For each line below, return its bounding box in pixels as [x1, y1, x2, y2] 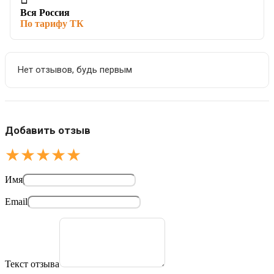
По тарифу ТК [20, 18, 84, 29]
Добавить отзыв [5, 124, 91, 137]
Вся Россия [20, 7, 70, 18]
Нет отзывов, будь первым [18, 64, 132, 76]
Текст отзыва [5, 259, 59, 270]
